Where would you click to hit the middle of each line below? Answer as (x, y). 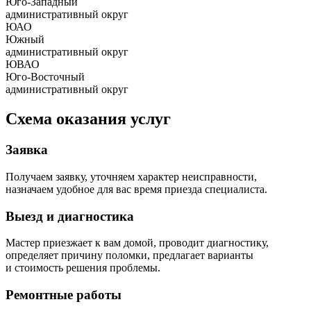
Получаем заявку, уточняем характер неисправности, (131, 176)
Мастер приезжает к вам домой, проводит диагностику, (137, 243)
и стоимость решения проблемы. (83, 268)
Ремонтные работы (64, 295)
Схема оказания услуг (88, 119)
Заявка (27, 150)
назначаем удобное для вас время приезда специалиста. (136, 189)
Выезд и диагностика (70, 216)
